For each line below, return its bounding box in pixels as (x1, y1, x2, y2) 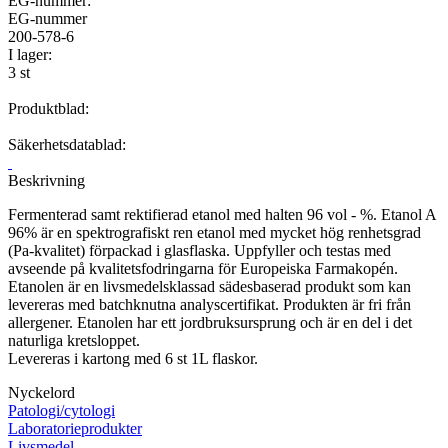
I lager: (8, 45, 52, 63)
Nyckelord (8, 383, 75, 401)
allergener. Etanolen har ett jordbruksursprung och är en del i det (8, 313, 412, 331)
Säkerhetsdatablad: (8, 135, 126, 153)
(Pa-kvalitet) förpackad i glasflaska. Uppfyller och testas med (8, 241, 391, 259)
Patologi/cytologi (8, 401, 115, 419)
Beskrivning (8, 171, 85, 189)
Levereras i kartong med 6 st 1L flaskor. (8, 349, 258, 367)
